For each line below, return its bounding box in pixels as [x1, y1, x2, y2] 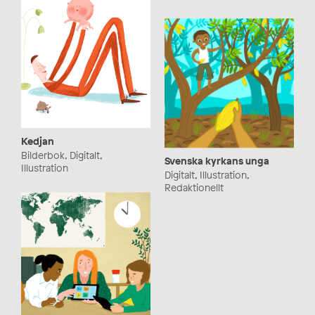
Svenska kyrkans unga [165, 154, 269, 168]
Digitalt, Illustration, [165, 168, 249, 182]
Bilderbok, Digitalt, [21, 148, 102, 162]
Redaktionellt [165, 181, 224, 195]
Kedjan [21, 134, 54, 148]
